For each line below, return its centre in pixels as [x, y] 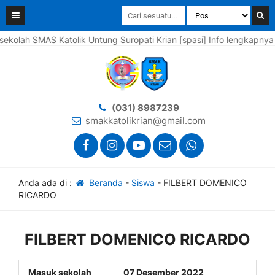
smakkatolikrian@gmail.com [145, 121]
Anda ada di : [46, 183]
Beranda [104, 183]
